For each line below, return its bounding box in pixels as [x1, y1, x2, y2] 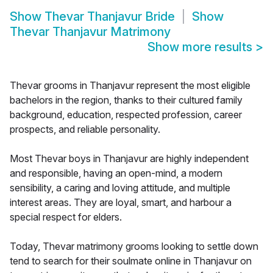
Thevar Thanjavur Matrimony [10, 24, 171, 40]
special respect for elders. [10, 211, 122, 224]
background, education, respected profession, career [10, 108, 242, 121]
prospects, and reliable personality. [10, 123, 160, 136]
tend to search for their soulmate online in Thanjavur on [10, 255, 252, 268]
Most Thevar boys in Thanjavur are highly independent [10, 152, 249, 165]
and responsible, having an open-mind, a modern [10, 167, 222, 180]
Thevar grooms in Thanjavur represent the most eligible [10, 79, 250, 92]
